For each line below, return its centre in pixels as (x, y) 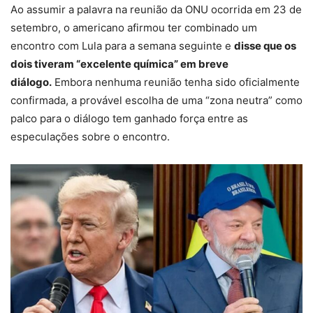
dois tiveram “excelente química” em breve (119, 64)
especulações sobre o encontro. (90, 136)
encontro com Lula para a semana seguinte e (122, 45)
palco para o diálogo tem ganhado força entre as (129, 118)
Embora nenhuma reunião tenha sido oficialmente (176, 82)
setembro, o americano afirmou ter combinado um (134, 27)
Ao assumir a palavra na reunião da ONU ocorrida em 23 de (156, 9)
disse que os (265, 45)
